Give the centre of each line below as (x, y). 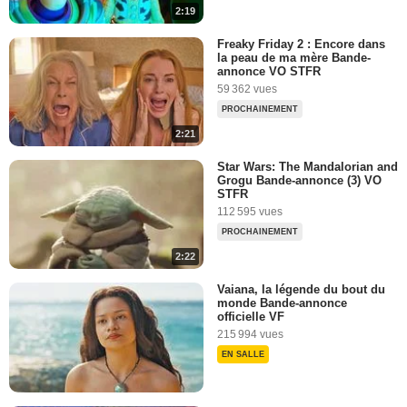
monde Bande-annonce (282, 303)
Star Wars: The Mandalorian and (308, 167)
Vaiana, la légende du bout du (301, 290)
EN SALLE (243, 355)
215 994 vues (250, 335)
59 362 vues (247, 89)
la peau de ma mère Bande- (294, 57)
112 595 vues (250, 212)
